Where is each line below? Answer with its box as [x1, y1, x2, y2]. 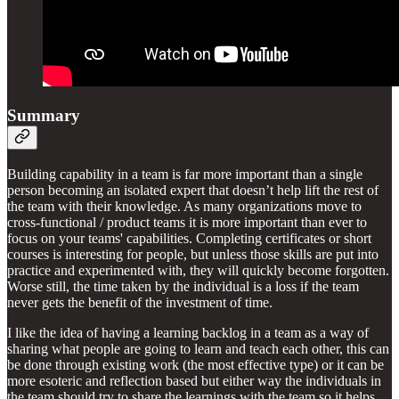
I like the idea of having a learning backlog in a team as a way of [7, 324, 369, 340]
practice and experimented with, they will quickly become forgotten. [7, 262, 389, 278]
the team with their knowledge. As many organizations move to [7, 198, 362, 214]
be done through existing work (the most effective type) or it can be [7, 356, 384, 372]
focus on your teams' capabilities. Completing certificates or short [7, 230, 371, 246]
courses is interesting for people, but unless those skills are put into [7, 246, 379, 262]
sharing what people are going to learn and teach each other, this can [7, 340, 389, 356]
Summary [7, 106, 80, 126]
